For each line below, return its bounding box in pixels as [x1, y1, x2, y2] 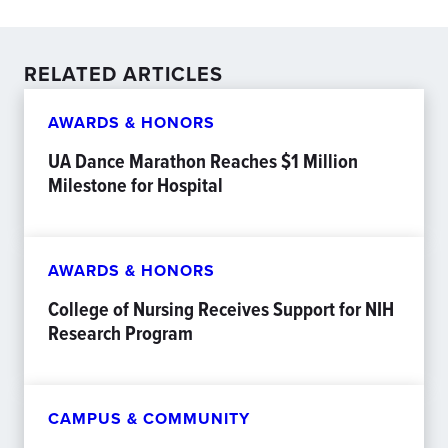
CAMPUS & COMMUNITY [48, 407, 250, 430]
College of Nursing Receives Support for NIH [48, 294, 394, 324]
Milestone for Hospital [48, 170, 223, 200]
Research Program [48, 318, 193, 348]
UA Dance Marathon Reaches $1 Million [48, 146, 358, 176]
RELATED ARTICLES [24, 59, 223, 88]
